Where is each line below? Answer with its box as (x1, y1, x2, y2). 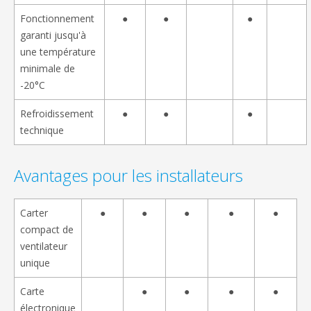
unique (20, 256, 50, 270)
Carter (20, 206, 48, 220)
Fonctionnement (20, 12, 94, 26)
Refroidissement (20, 107, 94, 121)
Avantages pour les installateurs (14, 164, 243, 187)
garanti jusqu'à (20, 28, 86, 42)
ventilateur (20, 239, 67, 253)
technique (20, 124, 64, 137)
